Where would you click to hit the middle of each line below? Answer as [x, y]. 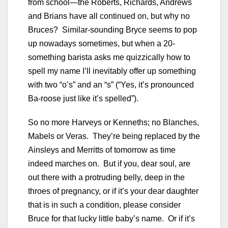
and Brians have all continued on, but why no [109, 16]
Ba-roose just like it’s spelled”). [85, 98]
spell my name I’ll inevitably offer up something [112, 71]
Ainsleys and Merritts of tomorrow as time [102, 150]
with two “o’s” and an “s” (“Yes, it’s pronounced [111, 84]
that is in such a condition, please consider [104, 205]
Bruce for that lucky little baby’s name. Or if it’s [111, 218]
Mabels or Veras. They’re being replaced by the [114, 136]
